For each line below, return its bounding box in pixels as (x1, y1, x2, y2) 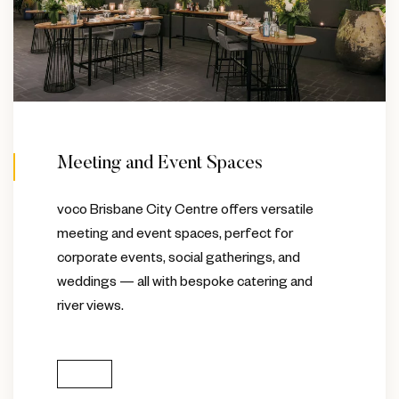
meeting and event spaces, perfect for (57, 225, 294, 241)
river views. (57, 297, 125, 313)
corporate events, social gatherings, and (57, 249, 301, 265)
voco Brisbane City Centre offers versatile (57, 201, 314, 217)
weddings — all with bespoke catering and (57, 273, 313, 289)
